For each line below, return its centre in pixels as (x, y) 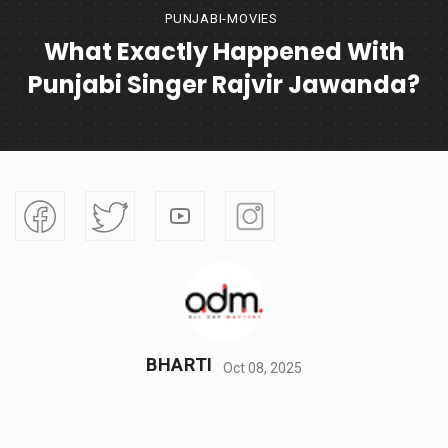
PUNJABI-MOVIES (221, 19)
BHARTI (179, 365)
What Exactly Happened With (224, 52)
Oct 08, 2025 (263, 367)
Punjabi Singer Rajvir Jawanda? (224, 85)
